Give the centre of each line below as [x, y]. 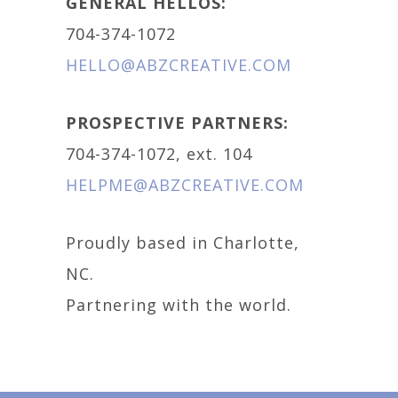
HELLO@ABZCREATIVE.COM [179, 65]
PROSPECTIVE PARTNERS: [177, 123]
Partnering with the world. [179, 305]
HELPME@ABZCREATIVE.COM [185, 185]
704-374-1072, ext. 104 [159, 154]
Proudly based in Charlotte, [183, 243]
